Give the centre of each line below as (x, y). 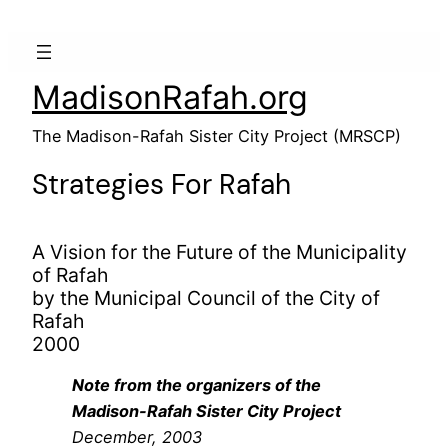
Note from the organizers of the (196, 385)
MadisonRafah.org (170, 97)
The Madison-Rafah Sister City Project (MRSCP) (216, 136)
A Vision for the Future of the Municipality (219, 252)
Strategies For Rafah (161, 184)
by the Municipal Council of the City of (206, 298)
